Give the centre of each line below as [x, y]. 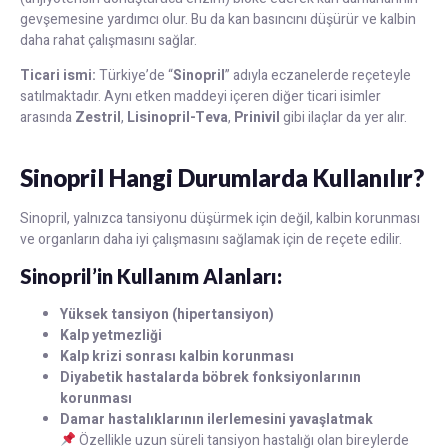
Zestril [98, 118]
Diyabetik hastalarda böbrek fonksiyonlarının [210, 377]
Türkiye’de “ [134, 76]
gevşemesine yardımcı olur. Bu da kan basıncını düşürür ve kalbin [218, 19]
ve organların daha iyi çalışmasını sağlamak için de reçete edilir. [211, 239]
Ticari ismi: [58, 76]
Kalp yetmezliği [111, 335]
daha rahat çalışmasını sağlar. [108, 40]
